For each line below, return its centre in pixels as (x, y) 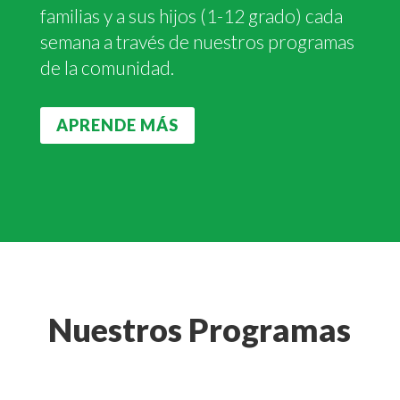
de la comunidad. (107, 67)
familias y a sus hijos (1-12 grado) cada (191, 15)
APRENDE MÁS (117, 125)
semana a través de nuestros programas (197, 41)
